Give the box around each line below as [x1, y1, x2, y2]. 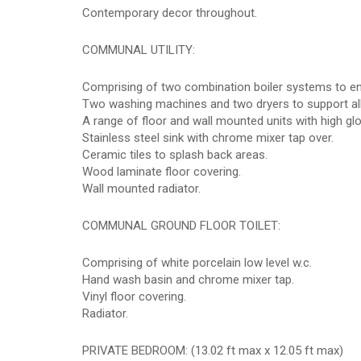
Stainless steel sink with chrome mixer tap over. [82, 131, 334, 145]
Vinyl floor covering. [82, 289, 186, 304]
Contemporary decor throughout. [82, 6, 257, 20]
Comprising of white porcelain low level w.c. [82, 255, 312, 270]
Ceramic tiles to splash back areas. [82, 147, 268, 162]
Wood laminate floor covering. [82, 164, 241, 179]
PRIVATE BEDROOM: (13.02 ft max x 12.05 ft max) [82, 343, 343, 358]
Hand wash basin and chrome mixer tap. [82, 272, 294, 287]
